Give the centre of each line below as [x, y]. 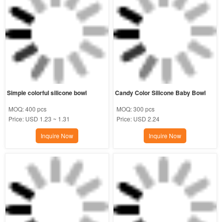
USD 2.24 [147, 119]
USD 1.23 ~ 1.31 [47, 119]
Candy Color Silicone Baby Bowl [161, 93]
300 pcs [144, 109]
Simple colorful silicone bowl [47, 93]
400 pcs [36, 109]
